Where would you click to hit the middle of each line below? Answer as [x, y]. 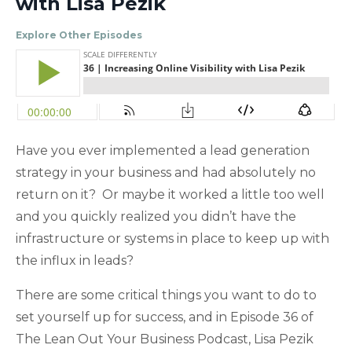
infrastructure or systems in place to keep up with [172, 239]
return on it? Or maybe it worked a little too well [170, 195]
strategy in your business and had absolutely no [166, 173]
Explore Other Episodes [79, 35]
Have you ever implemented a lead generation [163, 151]
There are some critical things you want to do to [166, 295]
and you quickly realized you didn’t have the [156, 217]
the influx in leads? [78, 261]
